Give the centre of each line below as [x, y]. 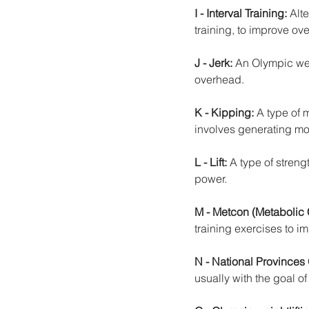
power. [211, 178]
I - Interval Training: [242, 13]
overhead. [219, 79]
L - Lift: [212, 162]
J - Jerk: [213, 62]
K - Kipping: [224, 112]
